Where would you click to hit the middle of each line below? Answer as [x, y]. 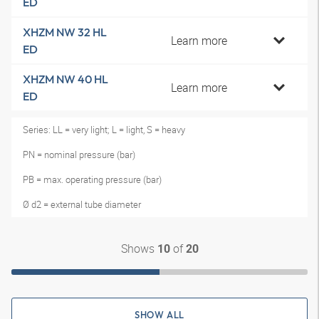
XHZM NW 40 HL [66, 79]
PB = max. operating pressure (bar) [92, 179]
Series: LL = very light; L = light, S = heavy [104, 130]
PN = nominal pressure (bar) [79, 155]
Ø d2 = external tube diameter [82, 204]
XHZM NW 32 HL [65, 32]
